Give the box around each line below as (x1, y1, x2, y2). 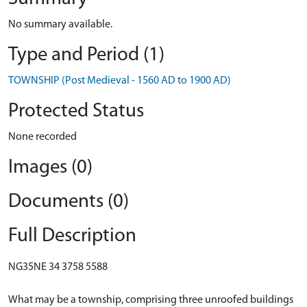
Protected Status (8, 101, 144, 121)
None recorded (8, 132, 77, 143)
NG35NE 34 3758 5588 (8, 262, 108, 273)
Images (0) (8, 158, 93, 177)
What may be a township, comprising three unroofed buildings (8, 295, 293, 306)
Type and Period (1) (8, 45, 164, 65)
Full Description (8, 226, 136, 246)
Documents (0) (8, 192, 129, 212)
